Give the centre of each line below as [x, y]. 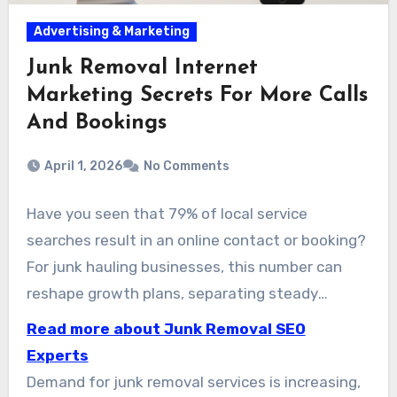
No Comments [186, 167]
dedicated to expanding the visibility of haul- [185, 374]
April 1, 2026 [83, 167]
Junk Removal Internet [142, 69]
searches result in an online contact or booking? [196, 241]
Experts [57, 356]
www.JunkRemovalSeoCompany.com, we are [185, 347]
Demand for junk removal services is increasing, [193, 382]
